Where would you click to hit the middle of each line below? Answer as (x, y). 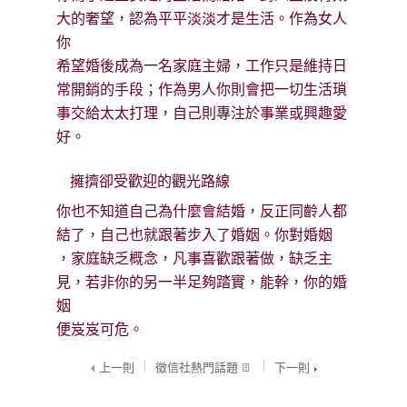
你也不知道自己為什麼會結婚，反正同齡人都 (202, 212)
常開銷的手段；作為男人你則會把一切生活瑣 (202, 90)
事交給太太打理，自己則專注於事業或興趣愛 (202, 114)
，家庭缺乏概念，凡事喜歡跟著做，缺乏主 (195, 259)
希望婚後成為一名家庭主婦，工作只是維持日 (202, 66)
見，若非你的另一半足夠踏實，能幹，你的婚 (202, 283)
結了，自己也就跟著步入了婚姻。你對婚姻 (195, 235)
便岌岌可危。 (100, 330)
